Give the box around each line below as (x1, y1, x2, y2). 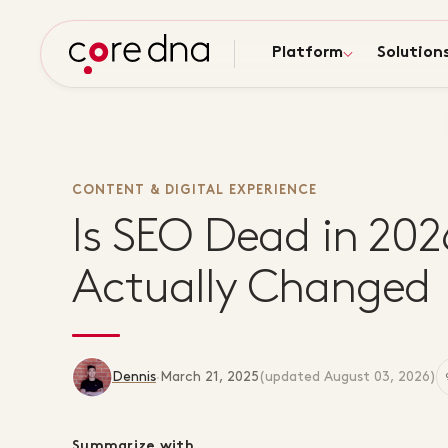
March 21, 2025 (160, 370, 259, 383)
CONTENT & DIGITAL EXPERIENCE (72, 185, 318, 197)
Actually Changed (72, 267, 431, 310)
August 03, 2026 (324, 370, 430, 383)
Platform (272, 46, 343, 61)
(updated (259, 370, 324, 383)
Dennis (112, 370, 156, 383)
